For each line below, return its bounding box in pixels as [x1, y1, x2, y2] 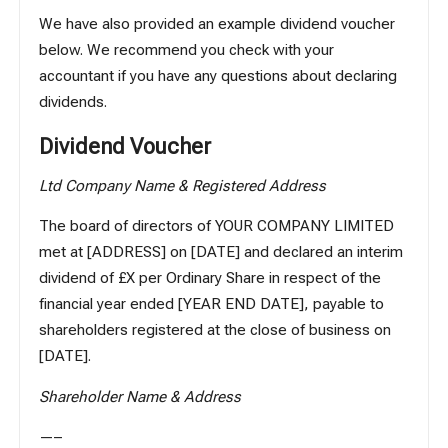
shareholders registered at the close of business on [39, 321, 392, 340]
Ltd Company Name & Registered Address [39, 177, 327, 196]
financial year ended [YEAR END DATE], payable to [39, 295, 385, 314]
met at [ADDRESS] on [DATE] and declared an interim [39, 243, 404, 262]
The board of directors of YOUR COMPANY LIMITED [39, 217, 395, 236]
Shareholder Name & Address [39, 387, 242, 406]
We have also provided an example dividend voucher [39, 14, 396, 33]
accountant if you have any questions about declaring [39, 66, 398, 85]
